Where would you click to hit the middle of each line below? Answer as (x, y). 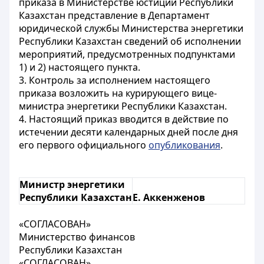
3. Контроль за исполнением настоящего (115, 80)
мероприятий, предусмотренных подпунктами (127, 54)
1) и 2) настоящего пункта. (80, 67)
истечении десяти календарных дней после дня (128, 132)
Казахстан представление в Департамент (114, 15)
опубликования (184, 145)
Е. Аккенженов (169, 197)
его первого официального (84, 145)
